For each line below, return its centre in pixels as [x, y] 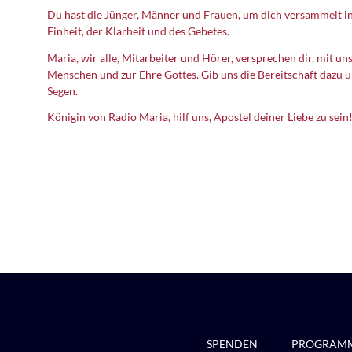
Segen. [62, 90]
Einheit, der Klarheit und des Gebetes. [138, 31]
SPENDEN [232, 344]
